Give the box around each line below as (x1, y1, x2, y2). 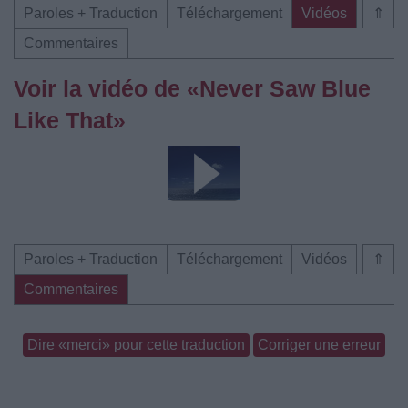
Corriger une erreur (258, 337, 381, 352)
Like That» (14, 107, 126, 133)
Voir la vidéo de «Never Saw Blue (14, 76, 371, 101)
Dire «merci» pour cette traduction (27, 337, 245, 352)
